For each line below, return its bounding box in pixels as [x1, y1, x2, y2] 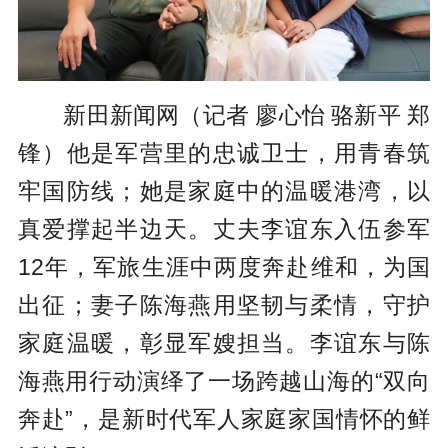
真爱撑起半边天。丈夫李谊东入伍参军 [17, 216, 431, 243]
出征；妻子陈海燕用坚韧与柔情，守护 [17, 292, 431, 319]
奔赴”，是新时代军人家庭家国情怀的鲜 [17, 406, 431, 433]
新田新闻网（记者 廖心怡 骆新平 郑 [63, 102, 431, 129]
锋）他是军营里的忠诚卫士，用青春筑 [17, 140, 431, 167]
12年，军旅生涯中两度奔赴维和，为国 [17, 254, 431, 281]
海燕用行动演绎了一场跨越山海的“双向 [17, 368, 431, 395]
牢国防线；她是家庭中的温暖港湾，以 [17, 178, 431, 205]
